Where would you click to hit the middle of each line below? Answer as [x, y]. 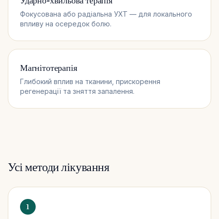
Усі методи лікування [59, 167]
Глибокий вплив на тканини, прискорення [90, 81]
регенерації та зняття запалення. [77, 91]
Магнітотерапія [49, 67]
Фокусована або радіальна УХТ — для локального [106, 14]
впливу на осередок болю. [66, 23]
